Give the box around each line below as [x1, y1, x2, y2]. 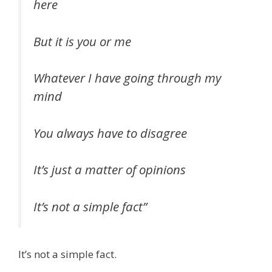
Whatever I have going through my [33, 69, 221, 87]
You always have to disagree [33, 124, 187, 141]
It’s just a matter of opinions [33, 161, 186, 178]
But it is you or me [33, 32, 131, 50]
